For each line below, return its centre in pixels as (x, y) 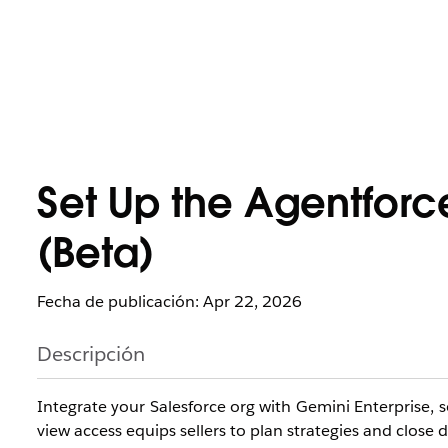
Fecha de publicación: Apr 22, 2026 (169, 301)
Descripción (91, 354)
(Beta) (95, 257)
